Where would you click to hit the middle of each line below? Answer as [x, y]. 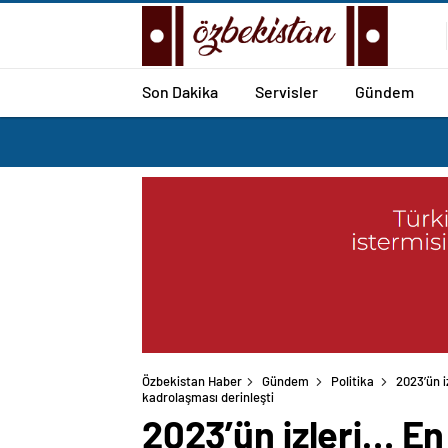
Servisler [286, 91]
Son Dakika [180, 91]
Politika [352, 381]
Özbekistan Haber [192, 381]
